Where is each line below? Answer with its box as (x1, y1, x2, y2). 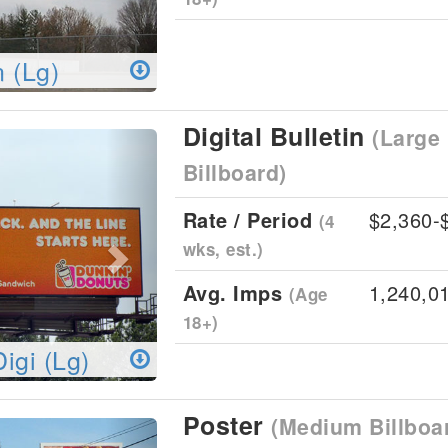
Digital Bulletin (182, 118, 372, 154)
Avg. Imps (182, 278, 289, 307)
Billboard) (182, 157, 287, 188)
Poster (182, 407, 271, 443)
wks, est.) (182, 237, 264, 261)
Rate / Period (182, 205, 319, 234)
